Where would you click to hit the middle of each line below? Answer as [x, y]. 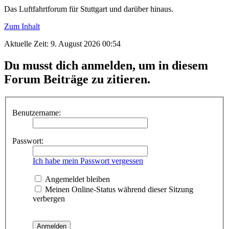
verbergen [49, 199]
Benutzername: [37, 113]
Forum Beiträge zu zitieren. [77, 79]
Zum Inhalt [22, 26]
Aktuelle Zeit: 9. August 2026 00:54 [62, 43]
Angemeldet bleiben [76, 179]
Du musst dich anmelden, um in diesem [106, 65]
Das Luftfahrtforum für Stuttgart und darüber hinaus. [89, 9]
